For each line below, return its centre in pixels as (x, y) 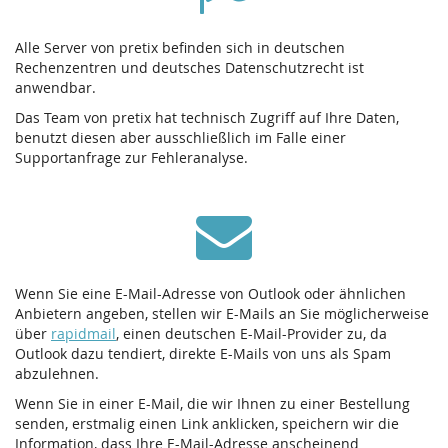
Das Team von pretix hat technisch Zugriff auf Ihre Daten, (207, 118)
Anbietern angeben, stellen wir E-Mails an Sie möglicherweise (222, 314)
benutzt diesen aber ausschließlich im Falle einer (180, 138)
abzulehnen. (57, 374)
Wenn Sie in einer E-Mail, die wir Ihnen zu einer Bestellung (212, 404)
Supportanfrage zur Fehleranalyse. (131, 158)
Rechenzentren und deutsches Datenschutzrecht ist (189, 68)
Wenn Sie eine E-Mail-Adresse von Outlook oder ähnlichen (210, 294)
